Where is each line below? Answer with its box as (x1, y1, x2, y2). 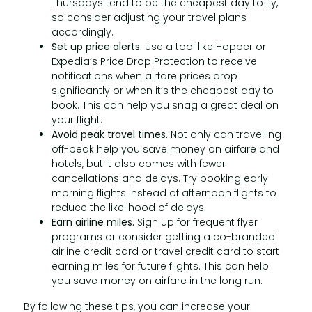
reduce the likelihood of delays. (51, 201, 206, 214)
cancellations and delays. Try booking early (51, 171, 268, 185)
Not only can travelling (167, 127, 281, 141)
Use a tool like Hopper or (141, 40, 266, 54)
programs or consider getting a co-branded (51, 230, 275, 244)
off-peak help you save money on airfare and (51, 142, 279, 156)
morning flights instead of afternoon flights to (51, 186, 276, 200)
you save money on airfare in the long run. (51, 274, 263, 288)
